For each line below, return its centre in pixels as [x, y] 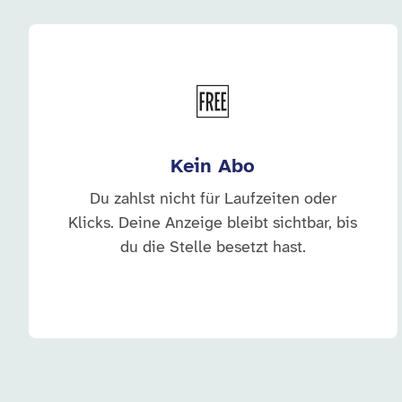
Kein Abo [213, 167]
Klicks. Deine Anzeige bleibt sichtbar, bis [213, 224]
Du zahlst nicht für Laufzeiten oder [213, 200]
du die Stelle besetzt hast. [213, 248]
